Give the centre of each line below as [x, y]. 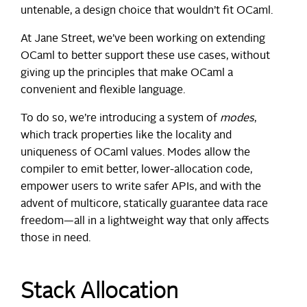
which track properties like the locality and [126, 136]
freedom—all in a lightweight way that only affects [145, 222]
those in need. [56, 239]
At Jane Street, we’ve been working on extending [143, 39]
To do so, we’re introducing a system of [120, 119]
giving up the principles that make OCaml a [127, 74]
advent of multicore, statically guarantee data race [144, 205]
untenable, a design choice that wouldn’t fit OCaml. [147, 11]
